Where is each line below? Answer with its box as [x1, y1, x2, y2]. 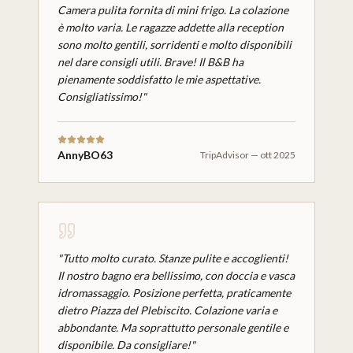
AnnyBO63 [58, 148, 113, 162]
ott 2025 [260, 149, 295, 161]
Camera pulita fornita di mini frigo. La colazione [58, 3, 288, 17]
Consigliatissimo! [58, 90, 142, 103]
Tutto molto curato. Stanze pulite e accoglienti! [62, 251, 288, 265]
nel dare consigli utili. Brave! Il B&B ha [58, 55, 243, 69]
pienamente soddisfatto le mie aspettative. [58, 72, 261, 86]
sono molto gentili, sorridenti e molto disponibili [58, 38, 292, 51]
